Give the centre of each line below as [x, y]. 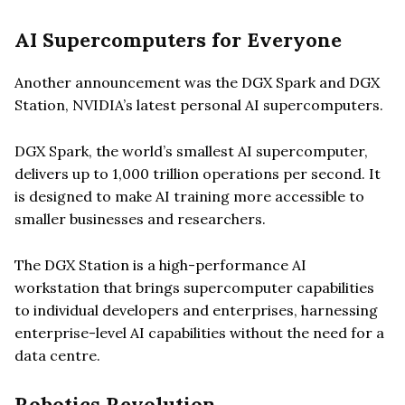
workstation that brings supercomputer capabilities [194, 287]
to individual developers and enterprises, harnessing [196, 310]
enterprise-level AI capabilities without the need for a [199, 332]
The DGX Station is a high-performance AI [160, 264]
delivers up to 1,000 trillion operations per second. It [198, 173]
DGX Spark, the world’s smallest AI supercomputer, [191, 151]
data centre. [57, 355]
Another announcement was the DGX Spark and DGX [197, 82]
